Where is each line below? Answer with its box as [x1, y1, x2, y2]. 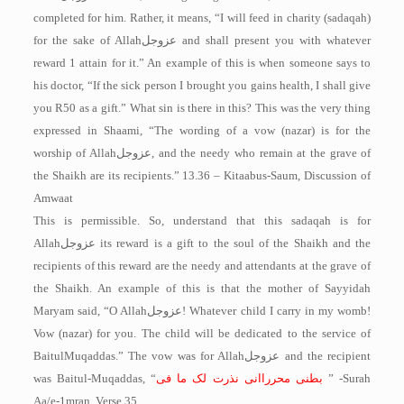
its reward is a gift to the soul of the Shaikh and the [95, 236, 372, 250]
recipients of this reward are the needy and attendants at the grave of [32, 259, 372, 272]
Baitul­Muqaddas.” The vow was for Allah [32, 349, 245, 363]
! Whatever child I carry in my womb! [182, 304, 372, 317]
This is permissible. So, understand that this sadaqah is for [32, 214, 372, 227]
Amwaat [32, 191, 73, 205]
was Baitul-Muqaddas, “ [32, 372, 157, 385]
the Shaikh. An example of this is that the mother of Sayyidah [32, 281, 372, 295]
